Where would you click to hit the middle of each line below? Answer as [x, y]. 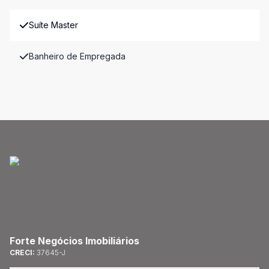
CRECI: [23, 252]
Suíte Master [53, 25]
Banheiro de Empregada [77, 56]
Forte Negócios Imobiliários [74, 241]
